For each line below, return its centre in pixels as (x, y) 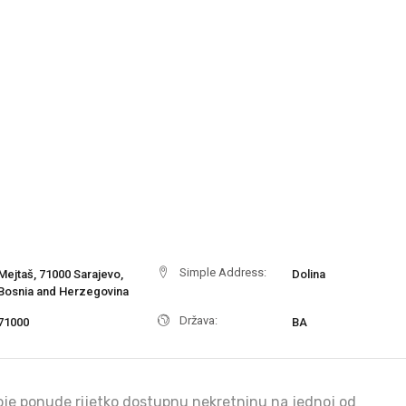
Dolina (309, 274)
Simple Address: (223, 273)
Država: (198, 321)
